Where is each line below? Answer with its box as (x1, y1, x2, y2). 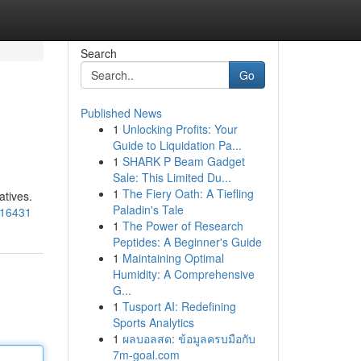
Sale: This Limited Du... (112, 169, 231, 185)
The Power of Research (122, 218, 243, 234)
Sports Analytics (112, 314, 194, 330)
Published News (80, 105, 162, 121)
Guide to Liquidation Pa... (112, 137, 242, 153)
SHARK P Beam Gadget (122, 153, 245, 169)
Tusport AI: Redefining (122, 298, 236, 314)
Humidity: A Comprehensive (112, 266, 255, 282)
